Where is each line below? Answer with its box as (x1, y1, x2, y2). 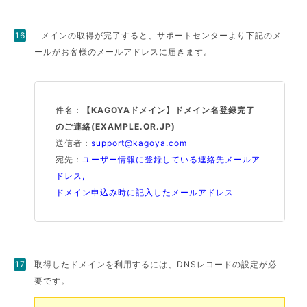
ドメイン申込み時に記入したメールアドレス (56, 187, 234, 197)
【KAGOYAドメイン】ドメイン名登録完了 (82, 105, 256, 115)
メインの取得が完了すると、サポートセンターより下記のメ (41, 30, 282, 40)
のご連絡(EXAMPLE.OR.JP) (56, 121, 176, 132)
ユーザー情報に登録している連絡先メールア (82, 154, 261, 164)
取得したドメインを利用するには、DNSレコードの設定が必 (34, 259, 278, 269)
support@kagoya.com (91, 138, 188, 148)
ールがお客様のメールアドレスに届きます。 (34, 47, 213, 57)
